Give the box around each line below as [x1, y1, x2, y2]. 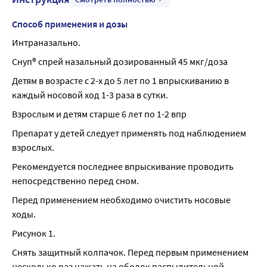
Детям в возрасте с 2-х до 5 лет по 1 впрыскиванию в [12, 74, 229, 86]
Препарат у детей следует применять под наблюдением [12, 127, 246, 139]
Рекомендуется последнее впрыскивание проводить [12, 160, 234, 172]
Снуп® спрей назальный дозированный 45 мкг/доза [12, 55, 228, 67]
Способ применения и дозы [12, 18, 128, 30]
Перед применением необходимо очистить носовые [12, 194, 231, 206]
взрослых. [12, 141, 54, 153]
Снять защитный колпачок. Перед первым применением [12, 246, 249, 258]
